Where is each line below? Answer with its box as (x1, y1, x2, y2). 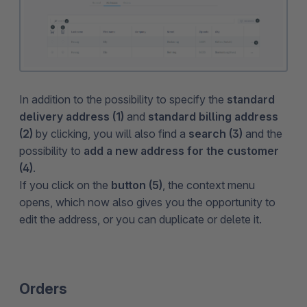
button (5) (111, 177, 162, 192)
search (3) (188, 126, 243, 140)
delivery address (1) (19, 109, 124, 123)
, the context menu (162, 177, 255, 192)
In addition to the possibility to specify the (19, 92, 227, 106)
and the (243, 126, 282, 140)
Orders (19, 280, 67, 297)
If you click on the (19, 177, 111, 192)
